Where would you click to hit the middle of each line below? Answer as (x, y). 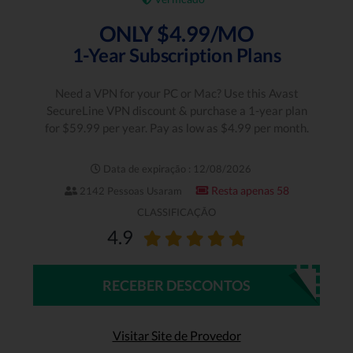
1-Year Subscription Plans (176, 55)
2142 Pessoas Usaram (129, 190)
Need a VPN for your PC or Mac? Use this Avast (176, 93)
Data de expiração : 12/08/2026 (176, 168)
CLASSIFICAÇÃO (176, 212)
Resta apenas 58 (249, 190)
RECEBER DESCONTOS (176, 286)
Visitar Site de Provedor (176, 336)
